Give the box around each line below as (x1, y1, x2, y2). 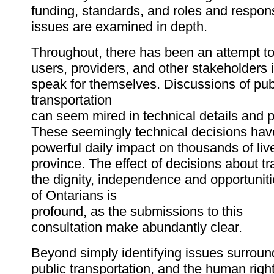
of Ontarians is (31, 188, 117, 204)
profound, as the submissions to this (31, 204, 243, 220)
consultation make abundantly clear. (31, 220, 242, 235)
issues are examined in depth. (31, 19, 207, 35)
